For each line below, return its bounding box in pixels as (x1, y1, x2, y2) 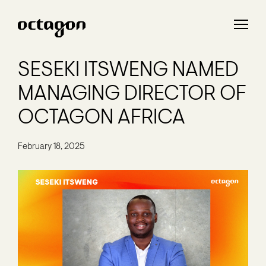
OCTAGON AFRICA (18, 108, 185, 129)
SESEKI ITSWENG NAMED (18, 61, 239, 81)
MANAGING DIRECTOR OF (18, 84, 246, 105)
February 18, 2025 (18, 142, 85, 151)
